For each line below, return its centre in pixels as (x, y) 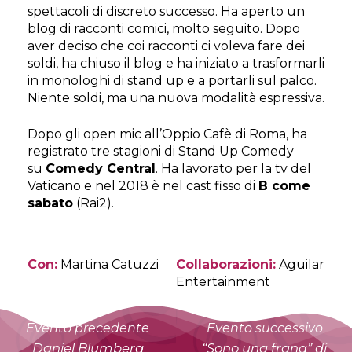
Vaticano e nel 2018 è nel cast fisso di (143, 185)
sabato (50, 203)
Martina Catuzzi (108, 264)
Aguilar (300, 264)
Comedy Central (101, 168)
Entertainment (223, 281)
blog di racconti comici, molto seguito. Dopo (164, 28)
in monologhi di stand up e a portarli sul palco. (172, 80)
